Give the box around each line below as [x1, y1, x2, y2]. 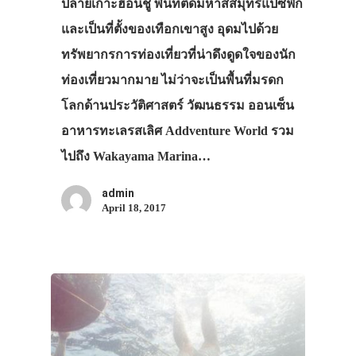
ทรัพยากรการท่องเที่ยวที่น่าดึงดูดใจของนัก [60, 48, 296, 62]
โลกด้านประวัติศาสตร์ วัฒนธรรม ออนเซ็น [60, 99, 294, 113]
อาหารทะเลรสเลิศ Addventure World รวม [60, 124, 294, 138]
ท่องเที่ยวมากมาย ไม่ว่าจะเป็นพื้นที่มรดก [60, 73, 284, 87]
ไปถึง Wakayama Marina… [60, 149, 211, 164]
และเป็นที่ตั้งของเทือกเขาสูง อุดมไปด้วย [60, 22, 278, 37]
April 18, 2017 [101, 202, 166, 215]
